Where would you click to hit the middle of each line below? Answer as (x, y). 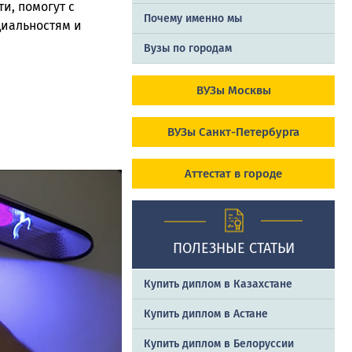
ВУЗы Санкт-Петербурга (233, 132)
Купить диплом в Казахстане (218, 284)
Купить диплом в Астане (206, 314)
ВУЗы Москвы (233, 91)
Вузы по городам (188, 49)
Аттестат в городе (233, 174)
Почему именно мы (193, 19)
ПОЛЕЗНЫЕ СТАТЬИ (233, 249)
